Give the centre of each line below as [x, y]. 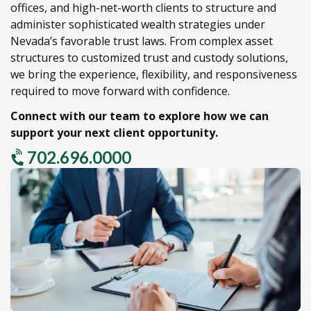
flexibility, [165, 74]
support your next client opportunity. [114, 132]
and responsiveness [244, 74]
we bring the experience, [75, 74]
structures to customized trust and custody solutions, [149, 57]
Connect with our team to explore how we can [140, 116]
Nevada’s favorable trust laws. [89, 41]
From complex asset [220, 41]
